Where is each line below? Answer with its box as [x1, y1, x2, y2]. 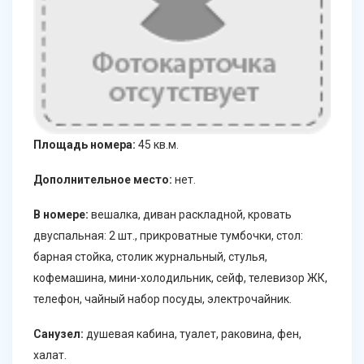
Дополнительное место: [33, 172, 172, 186]
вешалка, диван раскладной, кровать [89, 207, 292, 221]
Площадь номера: [33, 137, 136, 151]
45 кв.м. [136, 137, 179, 151]
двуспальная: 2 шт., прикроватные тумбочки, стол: [33, 228, 303, 242]
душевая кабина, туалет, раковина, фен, [84, 327, 301, 340]
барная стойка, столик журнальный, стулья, [33, 249, 267, 263]
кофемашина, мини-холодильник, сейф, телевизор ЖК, [33, 271, 327, 284]
